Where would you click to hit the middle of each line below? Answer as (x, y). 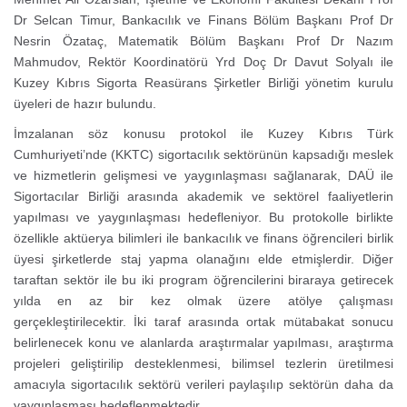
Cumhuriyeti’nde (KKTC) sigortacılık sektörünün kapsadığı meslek (203, 154)
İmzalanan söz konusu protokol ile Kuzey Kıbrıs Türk (203, 133)
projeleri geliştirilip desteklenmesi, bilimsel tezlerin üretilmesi (203, 363)
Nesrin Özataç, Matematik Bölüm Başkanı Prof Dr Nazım (203, 40)
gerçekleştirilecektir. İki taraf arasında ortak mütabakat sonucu (203, 321)
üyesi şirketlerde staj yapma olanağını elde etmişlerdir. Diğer (203, 258)
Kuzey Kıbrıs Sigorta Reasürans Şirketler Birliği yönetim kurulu (203, 82)
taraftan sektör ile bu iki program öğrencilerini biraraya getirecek (203, 279)
